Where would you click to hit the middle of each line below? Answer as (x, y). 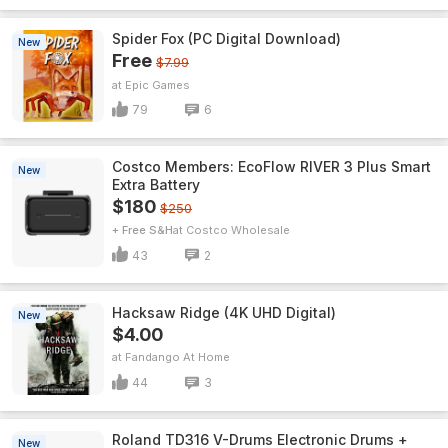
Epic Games (157, 84)
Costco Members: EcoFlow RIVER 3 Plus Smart (271, 166)
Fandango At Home (177, 357)
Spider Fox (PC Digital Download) (226, 39)
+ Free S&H (142, 230)
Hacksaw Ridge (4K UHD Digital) (224, 312)
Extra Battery (156, 184)
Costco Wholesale (238, 230)
